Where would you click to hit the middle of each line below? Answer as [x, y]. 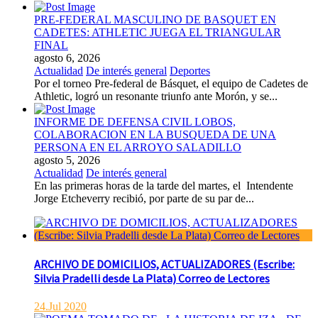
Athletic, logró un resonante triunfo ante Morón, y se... [156, 96]
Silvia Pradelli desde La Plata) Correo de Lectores [152, 279]
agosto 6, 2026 [67, 57]
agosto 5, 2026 [67, 160]
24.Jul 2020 [60, 307]
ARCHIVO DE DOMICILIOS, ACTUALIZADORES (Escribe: [164, 264]
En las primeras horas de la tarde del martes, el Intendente [164, 185]
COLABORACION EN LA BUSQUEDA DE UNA [155, 134]
